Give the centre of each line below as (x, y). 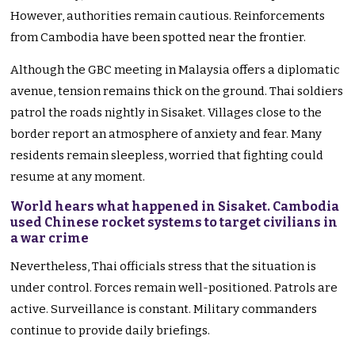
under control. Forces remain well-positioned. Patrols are (174, 288)
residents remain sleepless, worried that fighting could (167, 156)
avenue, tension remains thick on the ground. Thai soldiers (177, 92)
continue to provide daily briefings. (111, 331)
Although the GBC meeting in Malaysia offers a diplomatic (176, 70)
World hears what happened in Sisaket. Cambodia (175, 207)
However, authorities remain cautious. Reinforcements (168, 16)
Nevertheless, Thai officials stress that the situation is (164, 267)
